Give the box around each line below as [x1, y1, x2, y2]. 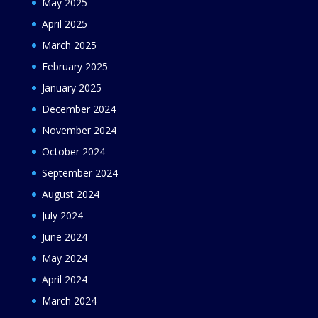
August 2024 [41, 187, 99, 201]
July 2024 [41, 208, 83, 222]
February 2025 [41, 59, 108, 73]
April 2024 [41, 272, 87, 286]
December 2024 [41, 102, 116, 116]
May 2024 [41, 251, 87, 265]
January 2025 [41, 80, 102, 94]
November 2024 [41, 123, 116, 137]
